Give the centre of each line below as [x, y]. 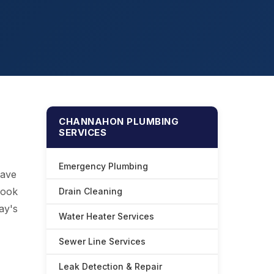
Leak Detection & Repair [110, 266]
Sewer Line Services [102, 241]
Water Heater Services [106, 216]
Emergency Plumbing [103, 166]
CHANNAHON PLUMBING [119, 121]
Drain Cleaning [91, 191]
